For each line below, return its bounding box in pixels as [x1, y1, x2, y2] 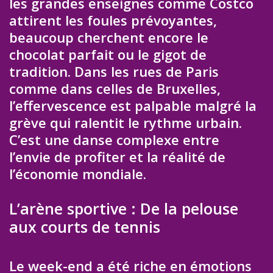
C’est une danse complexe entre [9, 130, 219, 149]
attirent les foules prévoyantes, [9, 10, 217, 29]
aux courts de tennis [9, 216, 160, 238]
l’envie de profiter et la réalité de [9, 147, 225, 166]
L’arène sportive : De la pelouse [9, 198, 238, 219]
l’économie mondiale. [9, 164, 146, 183]
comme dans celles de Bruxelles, [9, 79, 221, 97]
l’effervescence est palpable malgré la [9, 96, 257, 115]
